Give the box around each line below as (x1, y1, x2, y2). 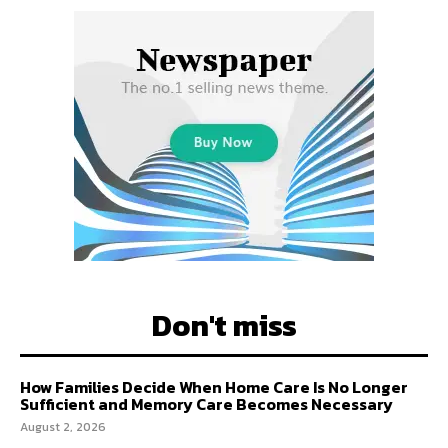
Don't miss (151, 303, 297, 348)
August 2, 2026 (20, 418, 106, 436)
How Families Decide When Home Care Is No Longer (20, 375, 408, 399)
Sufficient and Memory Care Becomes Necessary (20, 392, 393, 416)
